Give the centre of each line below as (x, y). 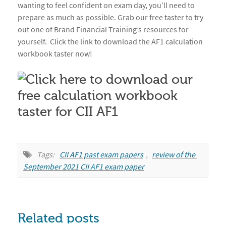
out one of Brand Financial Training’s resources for (103, 30)
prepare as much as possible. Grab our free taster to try (110, 17)
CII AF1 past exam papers (101, 155)
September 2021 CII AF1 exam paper (84, 167)
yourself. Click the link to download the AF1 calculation (110, 42)
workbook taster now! (55, 54)
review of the (174, 155)
